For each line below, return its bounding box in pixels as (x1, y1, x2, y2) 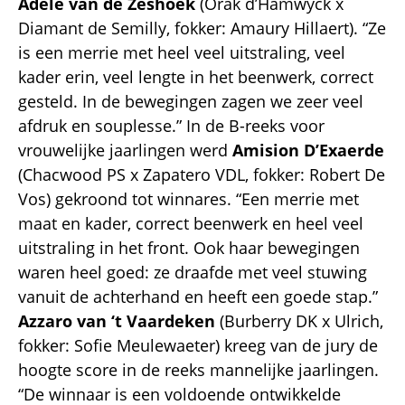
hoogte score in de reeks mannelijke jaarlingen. (18, 358, 379, 381)
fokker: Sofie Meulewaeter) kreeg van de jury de (18, 334, 378, 356)
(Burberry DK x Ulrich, (215, 309, 383, 332)
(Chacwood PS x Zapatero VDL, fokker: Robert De (18, 163, 385, 185)
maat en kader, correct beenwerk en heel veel (18, 212, 363, 234)
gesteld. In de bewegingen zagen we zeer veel (18, 89, 363, 112)
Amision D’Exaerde (232, 138, 384, 161)
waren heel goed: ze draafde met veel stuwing (18, 260, 367, 283)
